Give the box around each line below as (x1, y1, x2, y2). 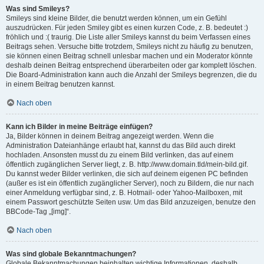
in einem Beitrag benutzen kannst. (6, 80, 115, 88)
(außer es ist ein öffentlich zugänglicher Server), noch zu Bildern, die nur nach (6, 179, 254, 187)
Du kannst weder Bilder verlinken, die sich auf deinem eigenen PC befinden (6, 170, 248, 178)
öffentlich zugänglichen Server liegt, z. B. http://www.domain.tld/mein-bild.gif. (6, 160, 248, 169)
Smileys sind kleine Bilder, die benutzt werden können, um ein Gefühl (6, 14, 227, 22)
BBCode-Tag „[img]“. (6, 207, 71, 216)
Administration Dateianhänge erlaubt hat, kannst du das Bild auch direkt (6, 141, 235, 150)
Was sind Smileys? (6, 5, 70, 13)
